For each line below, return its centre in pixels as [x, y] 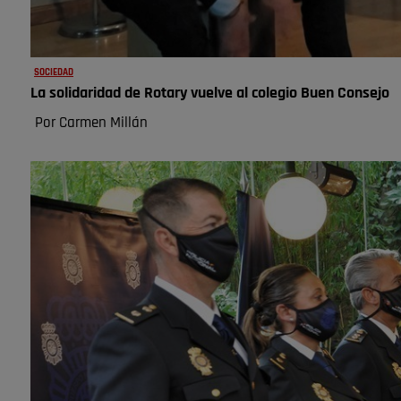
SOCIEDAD [54, 73]
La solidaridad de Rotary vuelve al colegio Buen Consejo [210, 93]
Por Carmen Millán [91, 123]
